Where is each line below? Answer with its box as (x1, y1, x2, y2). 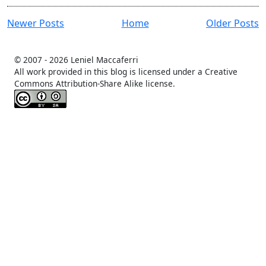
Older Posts (206, 17, 259, 30)
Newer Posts (7, 17, 64, 30)
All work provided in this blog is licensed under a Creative (14, 66, 237, 78)
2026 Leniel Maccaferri (49, 54, 138, 66)
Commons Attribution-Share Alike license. (14, 78, 175, 90)
